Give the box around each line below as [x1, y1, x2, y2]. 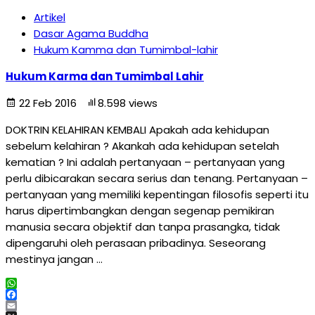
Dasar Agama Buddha [34, 26, 148, 41]
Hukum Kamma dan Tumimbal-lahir [34, 42, 218, 57]
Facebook [6, 298, 57, 313]
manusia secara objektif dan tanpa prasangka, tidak [6, 219, 280, 234]
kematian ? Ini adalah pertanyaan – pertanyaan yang [6, 155, 285, 169]
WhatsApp [6, 287, 61, 302]
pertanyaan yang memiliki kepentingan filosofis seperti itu [6, 187, 309, 202]
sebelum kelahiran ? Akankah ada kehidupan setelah [6, 139, 279, 153]
